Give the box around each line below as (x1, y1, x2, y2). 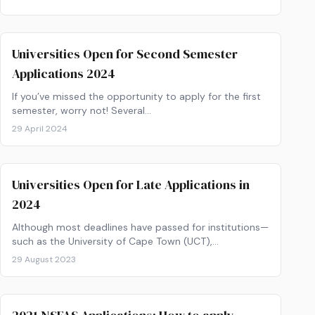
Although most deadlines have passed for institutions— (12, 221, 269, 233)
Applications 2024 (12, 65, 115, 82)
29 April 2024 (12, 123, 67, 134)
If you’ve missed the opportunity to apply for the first (12, 90, 261, 103)
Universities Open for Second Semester (12, 45, 238, 63)
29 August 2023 (12, 254, 76, 265)
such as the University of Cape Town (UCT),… (12, 235, 219, 247)
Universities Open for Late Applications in (12, 176, 250, 193)
